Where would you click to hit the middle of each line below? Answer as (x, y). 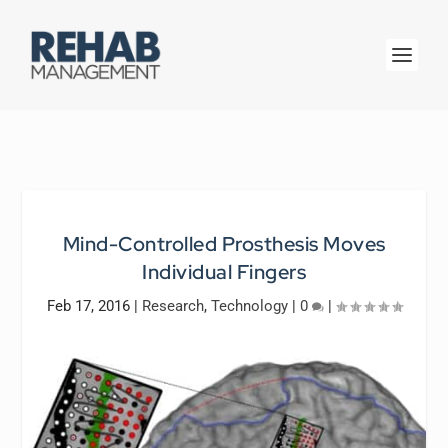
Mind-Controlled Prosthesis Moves (224, 244)
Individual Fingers (224, 272)
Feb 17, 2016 (88, 306)
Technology (249, 306)
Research (172, 306)
